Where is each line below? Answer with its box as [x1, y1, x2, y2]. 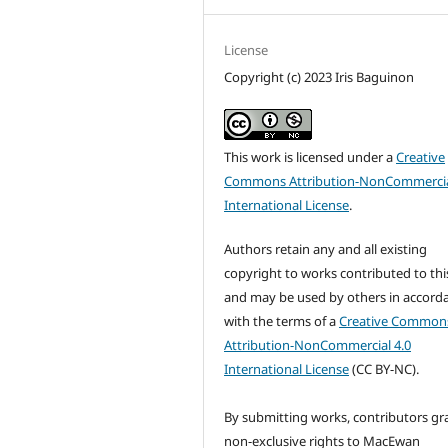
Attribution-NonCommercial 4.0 [224, 336, 412, 355]
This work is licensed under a [224, 148, 397, 167]
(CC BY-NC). [349, 360, 420, 379]
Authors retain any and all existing [224, 240, 428, 259]
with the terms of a [224, 312, 340, 331]
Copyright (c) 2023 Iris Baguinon [224, 68, 415, 87]
